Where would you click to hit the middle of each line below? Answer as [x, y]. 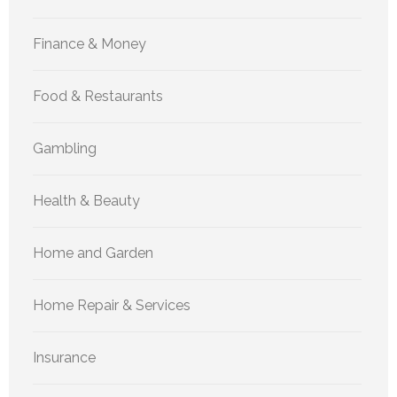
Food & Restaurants [98, 97]
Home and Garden [93, 253]
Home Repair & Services [112, 306]
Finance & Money [90, 44]
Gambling [65, 149]
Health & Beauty [86, 201]
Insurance [64, 358]
